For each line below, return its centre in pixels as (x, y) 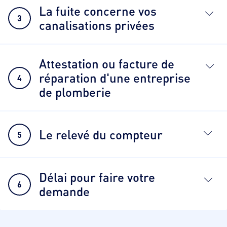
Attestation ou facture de (107, 64)
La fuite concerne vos (98, 11)
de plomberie (75, 92)
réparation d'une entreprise (115, 78)
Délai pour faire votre (97, 177)
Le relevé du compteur (101, 135)
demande (64, 192)
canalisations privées (97, 25)
